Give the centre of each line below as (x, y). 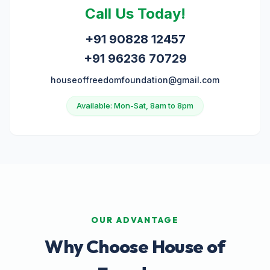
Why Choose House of (135, 247)
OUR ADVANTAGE (135, 220)
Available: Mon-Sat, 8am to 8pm (135, 106)
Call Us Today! (135, 14)
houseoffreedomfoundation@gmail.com (135, 80)
